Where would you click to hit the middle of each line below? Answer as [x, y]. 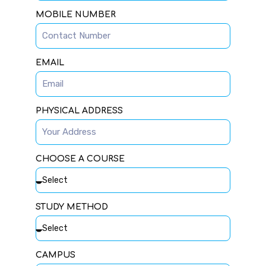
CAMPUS [56, 255]
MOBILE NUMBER [76, 14]
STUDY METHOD [72, 207]
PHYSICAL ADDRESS [79, 110]
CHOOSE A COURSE [80, 159]
